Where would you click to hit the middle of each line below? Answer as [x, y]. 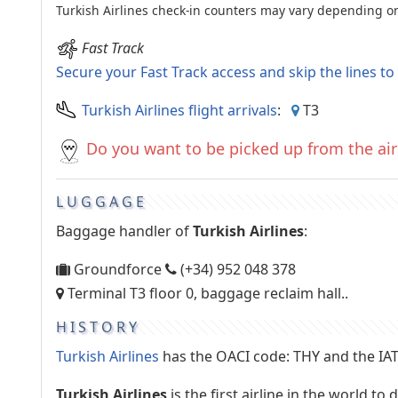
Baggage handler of [124, 231]
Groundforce [118, 270]
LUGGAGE [102, 201]
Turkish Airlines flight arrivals [179, 110]
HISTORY [98, 327]
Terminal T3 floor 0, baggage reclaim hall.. [206, 294]
